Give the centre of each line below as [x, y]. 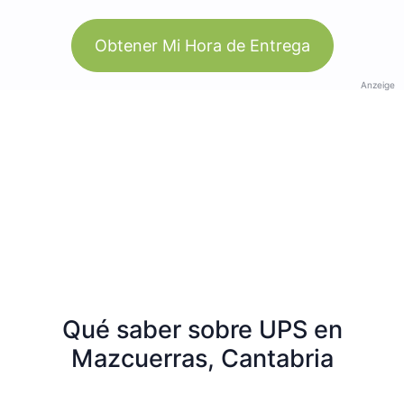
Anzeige [378, 84]
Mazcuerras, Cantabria [202, 358]
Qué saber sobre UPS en [202, 329]
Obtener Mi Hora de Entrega [202, 45]
